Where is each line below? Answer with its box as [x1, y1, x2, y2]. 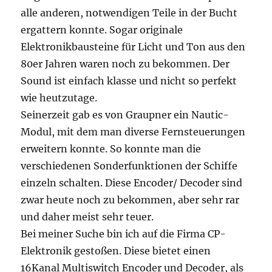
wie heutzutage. [21, 92, 98, 104]
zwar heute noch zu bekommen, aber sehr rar [21, 194, 240, 206]
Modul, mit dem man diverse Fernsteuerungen [21, 126, 246, 138]
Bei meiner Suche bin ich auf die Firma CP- [21, 228, 226, 240]
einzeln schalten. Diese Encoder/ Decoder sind [21, 177, 243, 189]
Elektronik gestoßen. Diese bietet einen [21, 245, 211, 257]
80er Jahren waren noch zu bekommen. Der [21, 58, 230, 70]
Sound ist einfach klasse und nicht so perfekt [21, 75, 237, 87]
